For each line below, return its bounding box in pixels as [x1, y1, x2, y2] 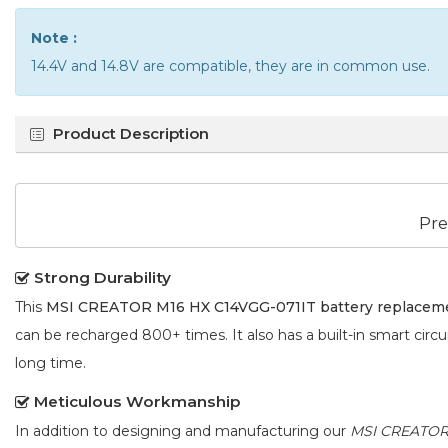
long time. [15, 353, 86, 372]
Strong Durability [34, 267, 171, 287]
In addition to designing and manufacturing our [15, 421, 350, 440]
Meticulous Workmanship [34, 391, 241, 411]
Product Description [53, 124, 209, 143]
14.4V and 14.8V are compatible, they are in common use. [31, 57, 430, 75]
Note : [31, 29, 77, 47]
